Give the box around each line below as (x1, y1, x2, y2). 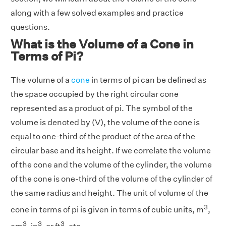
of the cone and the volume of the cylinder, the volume (11, 160, 212, 169)
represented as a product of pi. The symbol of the (11, 103, 193, 113)
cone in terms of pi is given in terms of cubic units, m (11, 205, 204, 215)
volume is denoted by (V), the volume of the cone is (11, 118, 200, 127)
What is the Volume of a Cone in (11, 37, 194, 51)
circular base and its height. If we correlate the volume (11, 146, 211, 155)
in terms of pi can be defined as (90, 75, 206, 85)
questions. (11, 22, 50, 32)
